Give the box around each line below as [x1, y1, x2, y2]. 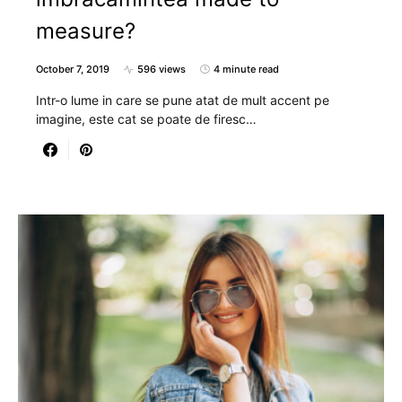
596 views [137, 63, 186, 75]
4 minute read [214, 63, 279, 75]
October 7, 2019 [36, 63, 109, 75]
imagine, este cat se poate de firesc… [36, 111, 257, 127]
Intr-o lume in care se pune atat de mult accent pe [36, 92, 329, 108]
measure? [36, 18, 135, 44]
